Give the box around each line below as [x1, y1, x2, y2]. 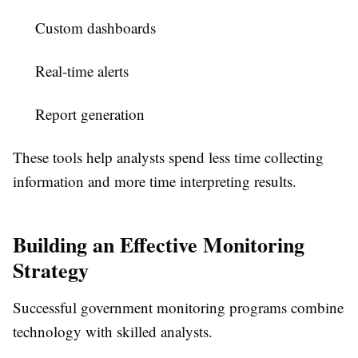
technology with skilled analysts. [13, 321, 213, 342]
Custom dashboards [35, 18, 156, 38]
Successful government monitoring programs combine [13, 297, 344, 318]
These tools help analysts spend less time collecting [13, 147, 324, 168]
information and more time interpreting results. [13, 171, 296, 192]
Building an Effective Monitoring [13, 229, 304, 261]
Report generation [35, 104, 145, 125]
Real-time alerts [35, 61, 129, 82]
